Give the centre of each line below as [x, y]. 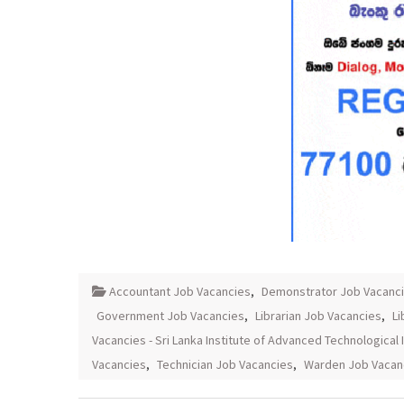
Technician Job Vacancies [225, 365]
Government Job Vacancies [170, 316]
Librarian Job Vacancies [318, 316]
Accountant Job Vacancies [180, 292]
